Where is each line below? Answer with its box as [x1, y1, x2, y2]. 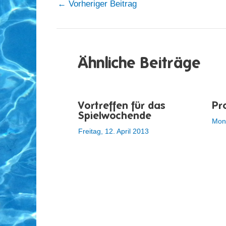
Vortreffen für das [78, 99, 165, 111]
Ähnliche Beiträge [78, 53, 201, 71]
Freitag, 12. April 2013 [78, 127, 149, 135]
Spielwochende [78, 109, 151, 121]
